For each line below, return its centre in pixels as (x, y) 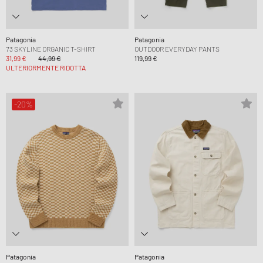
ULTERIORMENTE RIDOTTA (46, 67)
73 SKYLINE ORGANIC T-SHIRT (51, 48)
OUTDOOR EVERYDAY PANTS (177, 48)
